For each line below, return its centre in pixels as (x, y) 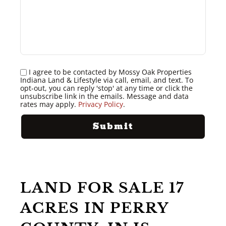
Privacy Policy (101, 104)
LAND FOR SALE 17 (102, 188)
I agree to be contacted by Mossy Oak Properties (110, 72)
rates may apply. (49, 104)
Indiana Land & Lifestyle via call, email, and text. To (107, 80)
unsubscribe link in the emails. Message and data (104, 96)
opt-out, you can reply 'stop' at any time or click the (106, 88)
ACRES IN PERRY (94, 208)
